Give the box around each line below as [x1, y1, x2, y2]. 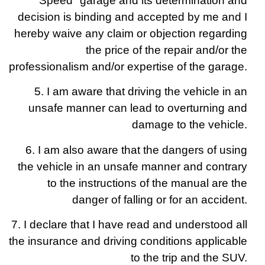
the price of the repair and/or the [86, 43, 247, 56]
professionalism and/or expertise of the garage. [9, 60, 247, 73]
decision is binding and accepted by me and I [18, 10, 247, 23]
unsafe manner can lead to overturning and [28, 102, 247, 115]
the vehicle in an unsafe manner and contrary [18, 160, 247, 173]
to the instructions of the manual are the [47, 176, 247, 189]
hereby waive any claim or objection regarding [14, 27, 247, 40]
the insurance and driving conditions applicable [9, 235, 247, 248]
